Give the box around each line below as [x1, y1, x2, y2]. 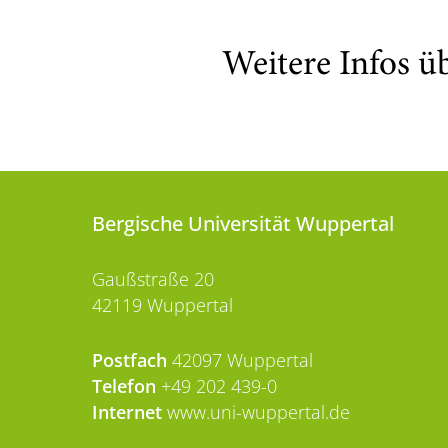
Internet [92, 400, 162, 425]
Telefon [92, 374, 156, 399]
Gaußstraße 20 [92, 267, 214, 292]
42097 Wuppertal [167, 348, 313, 373]
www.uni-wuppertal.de [162, 400, 350, 425]
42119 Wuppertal [92, 293, 233, 318]
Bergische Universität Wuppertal [92, 210, 394, 238]
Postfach [92, 348, 167, 373]
